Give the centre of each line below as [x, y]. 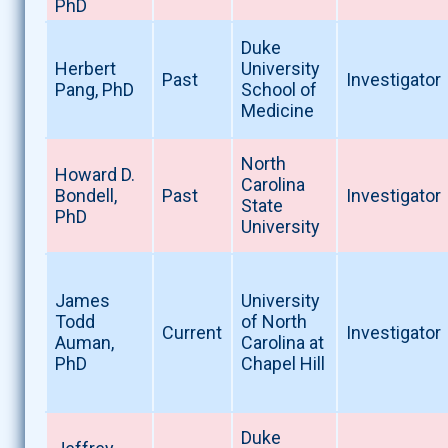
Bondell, [85, 196]
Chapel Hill [282, 364]
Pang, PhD [94, 90]
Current [191, 333]
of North [273, 322]
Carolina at [282, 343]
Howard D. [94, 175]
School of [278, 90]
